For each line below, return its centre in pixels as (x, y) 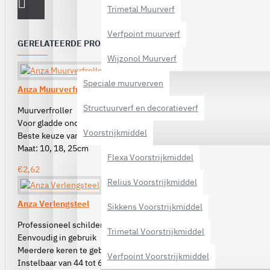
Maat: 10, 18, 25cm (53, 149)
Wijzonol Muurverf (142, 58)
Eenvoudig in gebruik (57, 238)
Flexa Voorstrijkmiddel (150, 157)
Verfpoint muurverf (144, 34)
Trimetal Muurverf (141, 9)
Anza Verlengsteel (53, 204)
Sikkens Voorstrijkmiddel (155, 207)
